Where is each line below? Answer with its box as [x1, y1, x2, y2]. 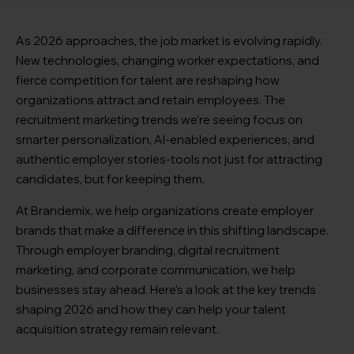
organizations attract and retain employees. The [16, 92, 285, 108]
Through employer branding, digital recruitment [16, 243, 280, 258]
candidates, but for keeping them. [16, 171, 205, 187]
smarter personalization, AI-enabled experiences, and [16, 132, 314, 148]
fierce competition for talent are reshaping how [16, 73, 280, 88]
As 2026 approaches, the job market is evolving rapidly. [16, 33, 322, 49]
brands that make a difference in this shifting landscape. [16, 223, 329, 239]
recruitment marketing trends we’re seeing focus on [16, 112, 303, 128]
